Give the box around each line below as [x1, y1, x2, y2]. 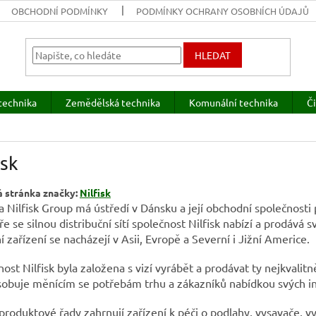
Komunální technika [189, 96, 278, 109]
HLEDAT [195, 49, 231, 62]
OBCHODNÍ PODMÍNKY [11, 5, 109, 17]
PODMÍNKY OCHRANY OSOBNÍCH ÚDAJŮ [136, 5, 310, 17]
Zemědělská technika [66, 96, 160, 109]
